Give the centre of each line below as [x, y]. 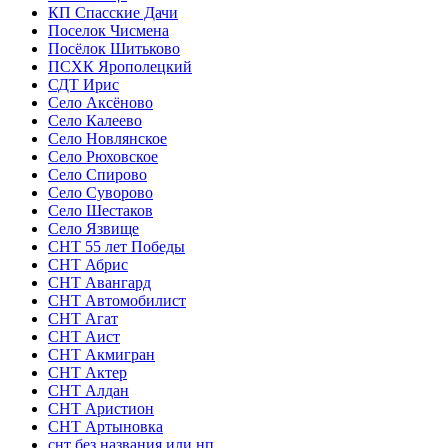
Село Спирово [97, 174]
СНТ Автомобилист [117, 300]
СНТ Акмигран [101, 354]
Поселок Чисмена [108, 30]
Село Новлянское [107, 138]
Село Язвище [93, 228]
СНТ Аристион [101, 408]
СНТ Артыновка [105, 426]
